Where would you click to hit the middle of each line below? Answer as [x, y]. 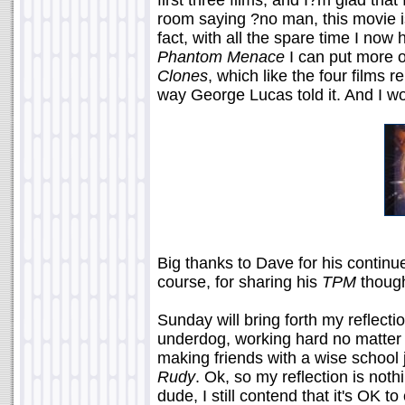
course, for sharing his [240, 282]
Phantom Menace [221, 57]
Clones [183, 76]
